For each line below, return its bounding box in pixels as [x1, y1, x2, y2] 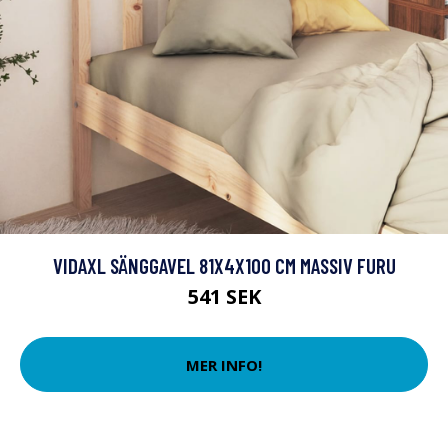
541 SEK [187, 283, 261, 310]
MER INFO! [186, 354, 262, 375]
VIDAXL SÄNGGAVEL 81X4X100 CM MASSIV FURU [52, 253, 396, 278]
